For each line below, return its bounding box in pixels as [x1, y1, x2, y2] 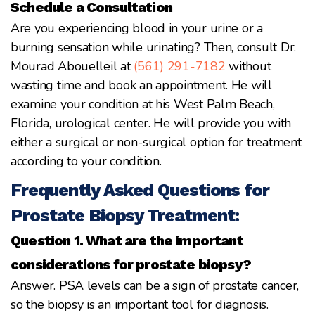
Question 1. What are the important [11, 231, 243, 249]
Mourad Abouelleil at [11, 57, 134, 75]
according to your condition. [11, 152, 162, 169]
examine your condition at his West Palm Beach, [11, 95, 275, 112]
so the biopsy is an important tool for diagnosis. [11, 295, 269, 313]
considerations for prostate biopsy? [11, 255, 251, 273]
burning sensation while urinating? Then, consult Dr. [11, 38, 296, 56]
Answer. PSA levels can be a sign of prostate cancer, [11, 276, 299, 294]
